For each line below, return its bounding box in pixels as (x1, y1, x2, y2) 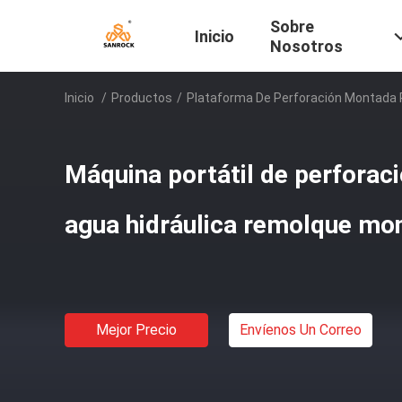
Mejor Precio (96, 321, 177, 338)
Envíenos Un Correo (240, 321, 362, 338)
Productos (111, 91, 172, 105)
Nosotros (270, 37, 343, 57)
